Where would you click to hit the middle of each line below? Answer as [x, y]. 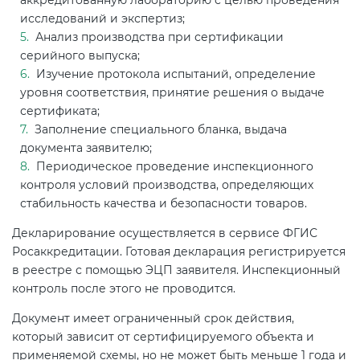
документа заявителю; [86, 147]
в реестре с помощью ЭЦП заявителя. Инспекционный [176, 270]
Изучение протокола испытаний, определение [174, 74]
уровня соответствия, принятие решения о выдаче [172, 92]
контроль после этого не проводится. [125, 288]
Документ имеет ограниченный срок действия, [153, 318]
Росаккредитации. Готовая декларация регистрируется [179, 251]
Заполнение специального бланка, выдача [159, 129]
